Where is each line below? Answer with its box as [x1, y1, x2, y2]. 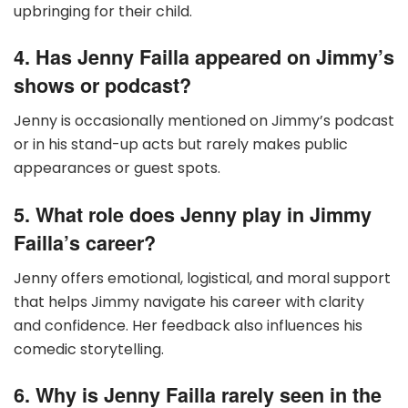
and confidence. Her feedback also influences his [14, 314, 362, 336]
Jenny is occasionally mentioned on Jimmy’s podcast [14, 110, 394, 132]
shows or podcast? [14, 71, 191, 100]
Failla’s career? [14, 228, 156, 257]
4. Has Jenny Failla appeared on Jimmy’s [14, 43, 394, 72]
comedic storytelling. [14, 338, 164, 360]
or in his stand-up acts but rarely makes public [14, 134, 348, 156]
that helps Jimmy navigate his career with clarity [14, 291, 364, 312]
